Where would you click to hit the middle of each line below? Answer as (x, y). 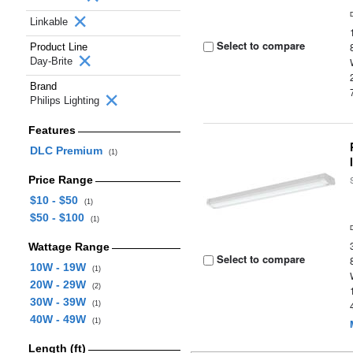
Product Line (59, 47)
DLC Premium (69, 150)
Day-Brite (53, 61)
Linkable (50, 22)
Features (52, 130)
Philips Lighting (66, 100)
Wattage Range (69, 247)
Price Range (60, 180)
